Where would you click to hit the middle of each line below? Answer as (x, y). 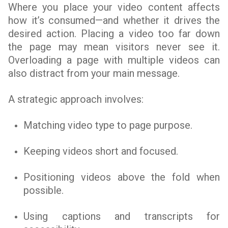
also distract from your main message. (94, 73)
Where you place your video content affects (114, 7)
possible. (44, 190)
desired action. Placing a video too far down (114, 34)
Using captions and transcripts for (122, 216)
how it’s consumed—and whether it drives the (114, 20)
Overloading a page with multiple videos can (114, 60)
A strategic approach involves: (76, 99)
